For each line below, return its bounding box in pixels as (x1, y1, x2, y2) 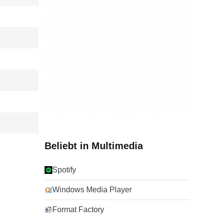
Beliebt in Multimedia (45, 140, 143, 151)
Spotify (52, 166, 76, 174)
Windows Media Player (52, 186, 132, 194)
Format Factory (52, 205, 104, 214)
